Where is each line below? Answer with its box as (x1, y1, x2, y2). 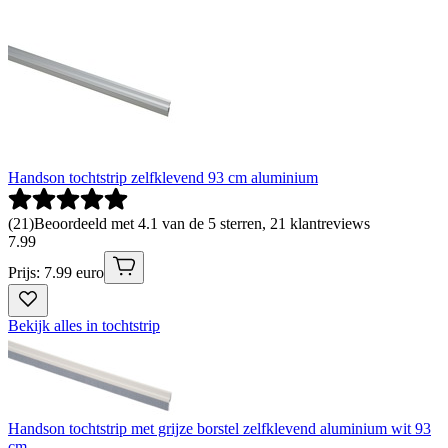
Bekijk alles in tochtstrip (8, 316, 160, 334)
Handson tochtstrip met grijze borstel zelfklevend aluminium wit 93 (8, 419, 431, 437)
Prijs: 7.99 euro (8, 263, 104, 281)
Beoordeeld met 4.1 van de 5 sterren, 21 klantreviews (34, 214, 370, 232)
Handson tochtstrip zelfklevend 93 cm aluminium (8, 168, 318, 186)
